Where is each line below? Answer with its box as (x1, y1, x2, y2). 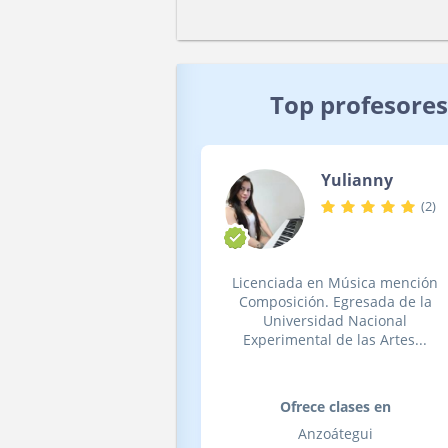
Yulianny (321, 169, 393, 191)
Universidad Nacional (263, 311, 407, 330)
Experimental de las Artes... (243, 330, 427, 349)
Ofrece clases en (279, 397, 391, 416)
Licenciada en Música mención (232, 273, 438, 292)
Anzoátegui (297, 424, 373, 443)
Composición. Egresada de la (238, 292, 432, 311)
